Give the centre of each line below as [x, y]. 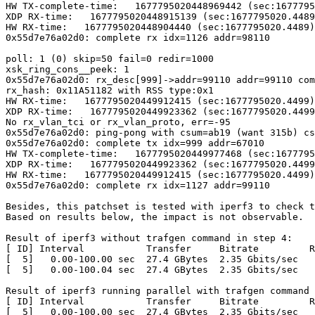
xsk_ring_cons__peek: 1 [67, 69]
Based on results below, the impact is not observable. [155, 217]
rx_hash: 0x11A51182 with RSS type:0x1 [110, 90]
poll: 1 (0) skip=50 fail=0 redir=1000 [110, 59]
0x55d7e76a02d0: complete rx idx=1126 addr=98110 [138, 38]
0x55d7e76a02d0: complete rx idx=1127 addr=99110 [138, 185]
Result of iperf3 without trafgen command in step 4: [149, 238]
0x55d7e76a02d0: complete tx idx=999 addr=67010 [135, 143]
